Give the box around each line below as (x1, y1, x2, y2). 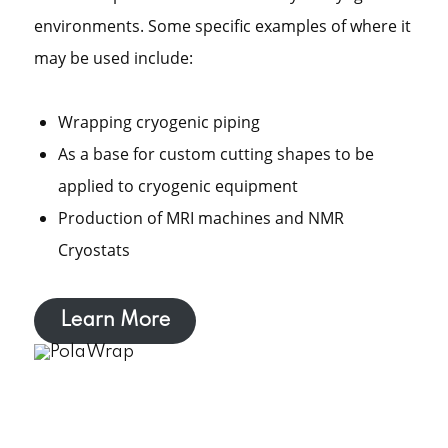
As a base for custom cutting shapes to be (57, 143, 374, 165)
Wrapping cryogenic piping (57, 111, 260, 133)
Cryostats (57, 239, 130, 261)
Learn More (59, 311, 170, 331)
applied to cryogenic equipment (57, 175, 298, 197)
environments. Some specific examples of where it (33, 15, 411, 37)
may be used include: (33, 47, 193, 69)
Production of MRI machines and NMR (57, 207, 344, 229)
